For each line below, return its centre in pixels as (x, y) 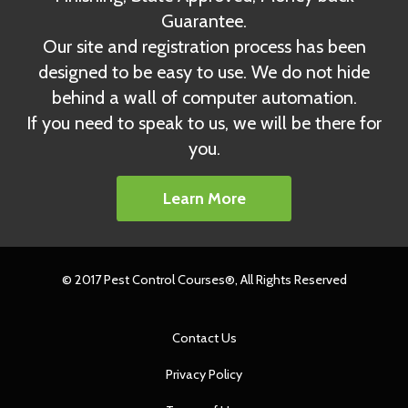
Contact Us (204, 338)
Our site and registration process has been (204, 46)
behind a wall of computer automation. (204, 97)
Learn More (204, 198)
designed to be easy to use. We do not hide (204, 71)
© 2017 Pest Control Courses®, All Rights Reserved (204, 280)
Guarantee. (204, 20)
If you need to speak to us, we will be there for (204, 122)
